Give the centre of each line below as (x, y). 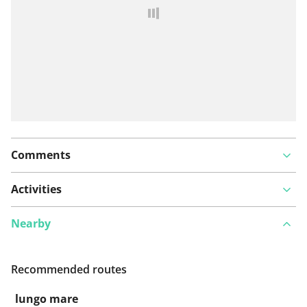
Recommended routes (69, 270)
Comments (41, 155)
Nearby (31, 224)
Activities (36, 189)
